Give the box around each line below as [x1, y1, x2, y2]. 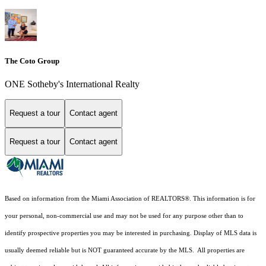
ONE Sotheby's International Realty [5, 79, 140, 89]
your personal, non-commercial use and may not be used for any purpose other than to [5, 213, 243, 220]
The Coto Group [5, 56, 59, 65]
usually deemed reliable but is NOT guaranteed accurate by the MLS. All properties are [5, 247, 245, 254]
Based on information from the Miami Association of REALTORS [5, 195, 185, 202]
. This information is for [189, 195, 255, 202]
